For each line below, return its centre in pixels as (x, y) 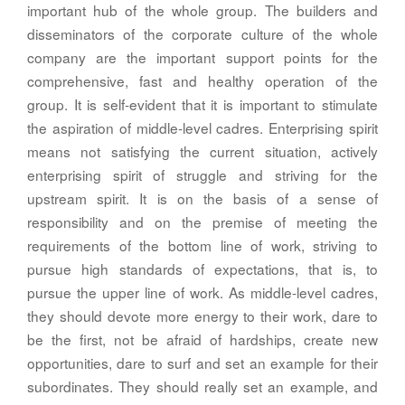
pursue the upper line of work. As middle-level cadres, (202, 292)
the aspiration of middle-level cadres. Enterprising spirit (202, 128)
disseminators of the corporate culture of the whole (202, 34)
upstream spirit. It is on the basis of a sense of (202, 198)
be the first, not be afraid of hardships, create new (202, 339)
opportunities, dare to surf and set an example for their (202, 363)
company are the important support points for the (202, 57)
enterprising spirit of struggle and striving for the (202, 175)
